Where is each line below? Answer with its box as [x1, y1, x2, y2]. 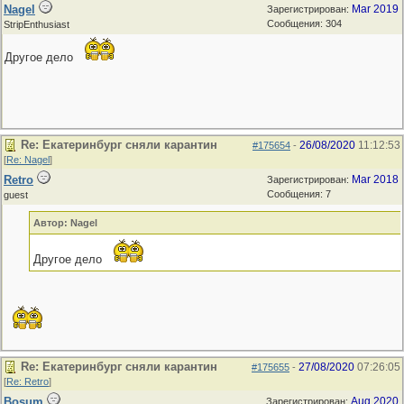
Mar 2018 [352, 173, 399, 186]
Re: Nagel [6, 154, 50, 165]
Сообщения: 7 [267, 188, 331, 199]
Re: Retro [6, 376, 49, 387]
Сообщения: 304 [267, 18, 342, 29]
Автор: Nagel [32, 217, 97, 228]
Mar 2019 [352, 3, 399, 15]
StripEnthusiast [4, 19, 69, 30]
